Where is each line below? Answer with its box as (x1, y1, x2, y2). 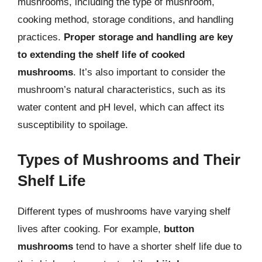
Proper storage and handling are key (64, 32, 233, 43)
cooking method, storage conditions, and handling (18, 14, 233, 25)
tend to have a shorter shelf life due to (73, 240, 242, 252)
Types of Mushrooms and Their (18, 150, 240, 168)
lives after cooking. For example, (18, 223, 164, 235)
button (164, 223, 194, 235)
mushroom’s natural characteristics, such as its (18, 84, 226, 95)
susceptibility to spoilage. (18, 119, 128, 130)
